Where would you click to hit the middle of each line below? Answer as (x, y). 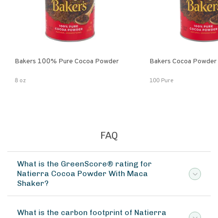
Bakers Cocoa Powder (183, 62)
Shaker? (33, 183)
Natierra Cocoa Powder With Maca (82, 173)
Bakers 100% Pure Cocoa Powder (89, 62)
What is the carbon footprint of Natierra (92, 212)
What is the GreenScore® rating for (84, 164)
